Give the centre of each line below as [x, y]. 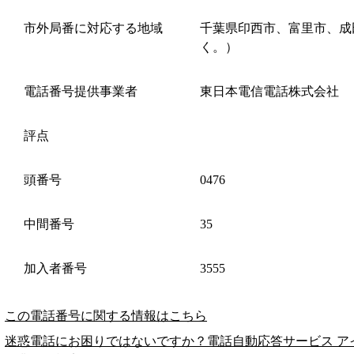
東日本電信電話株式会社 [269, 91]
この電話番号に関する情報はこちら [106, 315]
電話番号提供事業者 [81, 91]
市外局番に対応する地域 [93, 28]
